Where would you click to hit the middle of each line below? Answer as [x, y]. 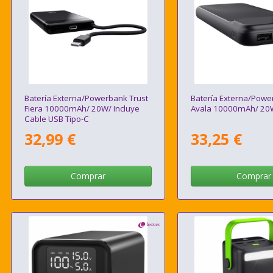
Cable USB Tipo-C [57, 119]
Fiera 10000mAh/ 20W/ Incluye [82, 109]
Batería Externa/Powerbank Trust [87, 98]
